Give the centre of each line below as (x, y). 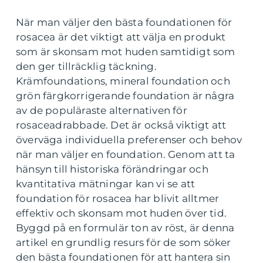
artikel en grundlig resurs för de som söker (124, 243)
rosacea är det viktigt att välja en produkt (121, 37)
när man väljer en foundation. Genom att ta (126, 155)
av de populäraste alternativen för (102, 111)
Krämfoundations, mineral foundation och (123, 81)
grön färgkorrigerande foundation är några (125, 96)
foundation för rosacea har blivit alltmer (118, 199)
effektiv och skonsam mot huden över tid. (122, 213)
